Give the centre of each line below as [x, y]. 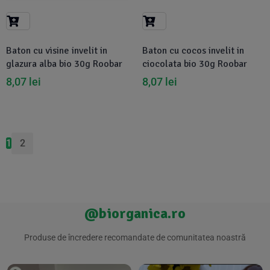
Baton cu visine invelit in [57, 51]
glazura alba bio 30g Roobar [64, 64]
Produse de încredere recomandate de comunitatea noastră [135, 237]
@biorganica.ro [135, 213]
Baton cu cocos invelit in [193, 51]
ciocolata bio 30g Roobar [195, 64]
